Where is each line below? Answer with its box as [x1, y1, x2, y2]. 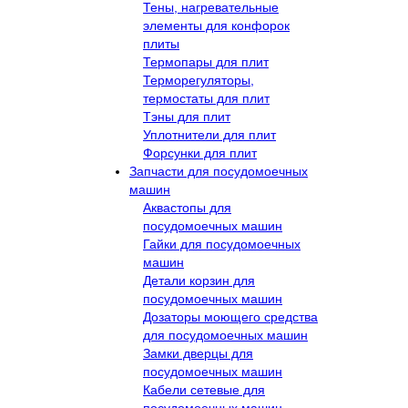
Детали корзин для [143, 272, 255, 288]
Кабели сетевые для [143, 382, 265, 397]
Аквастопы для [143, 199, 231, 215]
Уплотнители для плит [143, 127, 276, 142]
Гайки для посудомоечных [143, 236, 301, 251]
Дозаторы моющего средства [143, 309, 318, 324]
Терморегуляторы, [143, 72, 254, 87]
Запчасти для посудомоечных [129, 163, 308, 178]
